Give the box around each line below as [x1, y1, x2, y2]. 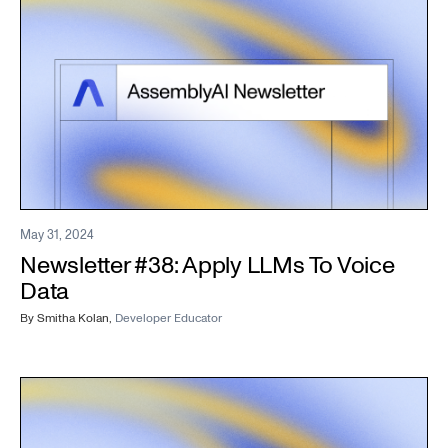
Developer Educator [115, 310, 222, 328]
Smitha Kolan [37, 310, 109, 328]
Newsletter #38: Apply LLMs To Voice [20, 249, 395, 283]
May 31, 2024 [20, 226, 94, 245]
